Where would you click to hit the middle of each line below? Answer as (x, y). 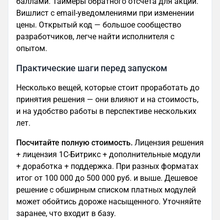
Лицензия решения (168, 142)
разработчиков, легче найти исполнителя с (95, 36)
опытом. (32, 48)
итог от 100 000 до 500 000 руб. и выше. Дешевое (107, 178)
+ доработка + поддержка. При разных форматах (107, 166)
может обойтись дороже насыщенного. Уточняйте (109, 201)
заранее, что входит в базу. (66, 213)
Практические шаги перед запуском (92, 68)
